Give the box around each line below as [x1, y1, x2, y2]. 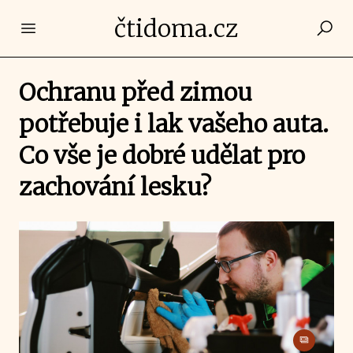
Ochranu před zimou [19, 77, 252, 107]
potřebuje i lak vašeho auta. [19, 109, 329, 139]
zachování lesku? [19, 172, 211, 202]
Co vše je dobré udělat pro [19, 140, 305, 170]
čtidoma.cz [114, 13, 239, 43]
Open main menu [28, 20, 136, 35]
